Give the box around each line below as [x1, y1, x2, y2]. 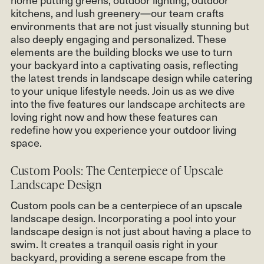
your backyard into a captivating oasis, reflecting [11, 56, 238, 72]
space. [11, 134, 42, 150]
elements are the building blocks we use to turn [11, 43, 232, 60]
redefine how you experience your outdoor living [11, 121, 236, 137]
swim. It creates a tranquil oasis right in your [11, 235, 218, 252]
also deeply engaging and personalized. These [11, 30, 226, 47]
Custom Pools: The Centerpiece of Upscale [11, 161, 224, 179]
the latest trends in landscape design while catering [11, 69, 252, 85]
